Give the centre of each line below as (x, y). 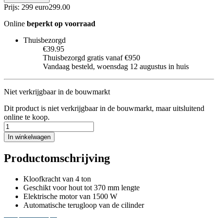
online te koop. (27, 117)
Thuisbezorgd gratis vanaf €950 (91, 57)
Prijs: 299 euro (26, 7)
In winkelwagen (29, 137)
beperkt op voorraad (61, 23)
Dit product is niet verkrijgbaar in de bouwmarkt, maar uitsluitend (104, 108)
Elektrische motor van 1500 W (70, 196)
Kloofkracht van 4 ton (57, 179)
